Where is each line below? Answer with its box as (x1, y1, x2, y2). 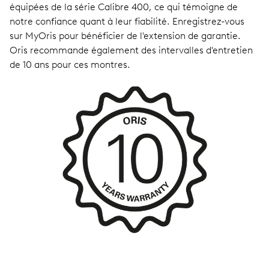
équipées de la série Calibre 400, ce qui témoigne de (10, 1, 238, 13)
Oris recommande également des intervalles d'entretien (10, 44, 253, 56)
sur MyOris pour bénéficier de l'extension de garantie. (10, 30, 241, 42)
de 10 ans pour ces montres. (10, 59, 130, 71)
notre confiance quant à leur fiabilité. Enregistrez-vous (10, 16, 244, 28)
